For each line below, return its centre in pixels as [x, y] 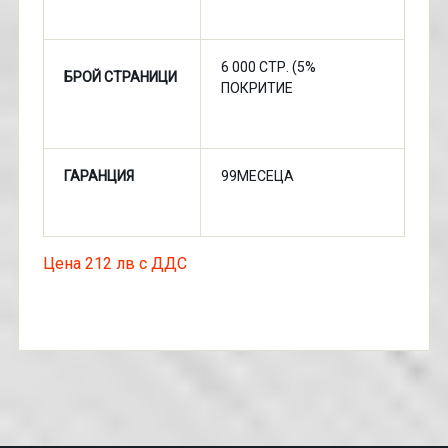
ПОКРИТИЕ [256, 88]
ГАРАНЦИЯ [98, 176]
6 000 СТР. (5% [268, 67]
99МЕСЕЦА [257, 176]
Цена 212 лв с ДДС [114, 263]
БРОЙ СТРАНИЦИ [120, 77]
